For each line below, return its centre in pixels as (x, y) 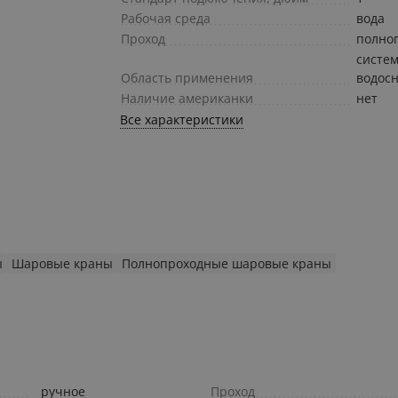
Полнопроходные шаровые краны (227, 264)
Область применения (187, 78)
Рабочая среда (166, 19)
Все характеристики (182, 120)
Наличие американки (187, 99)
